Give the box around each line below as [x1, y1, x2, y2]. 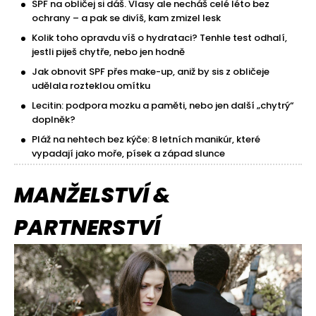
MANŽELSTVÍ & [14, 180, 171, 210]
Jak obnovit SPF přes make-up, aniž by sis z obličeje [32, 64, 269, 78]
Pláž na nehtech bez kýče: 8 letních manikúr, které [32, 132, 260, 146]
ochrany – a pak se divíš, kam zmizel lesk [32, 11, 221, 25]
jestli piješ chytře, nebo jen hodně [32, 44, 185, 59]
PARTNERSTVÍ [14, 212, 160, 243]
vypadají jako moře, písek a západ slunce [32, 146, 225, 160]
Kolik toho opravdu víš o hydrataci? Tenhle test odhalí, [32, 30, 287, 44]
